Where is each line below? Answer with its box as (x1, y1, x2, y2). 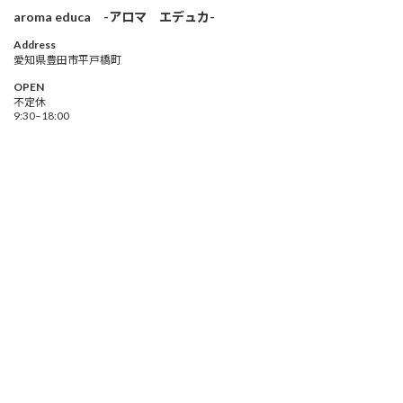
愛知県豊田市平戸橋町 (13, 52, 121, 67)
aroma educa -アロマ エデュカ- (13, 8, 215, 24)
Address (13, 37, 56, 51)
